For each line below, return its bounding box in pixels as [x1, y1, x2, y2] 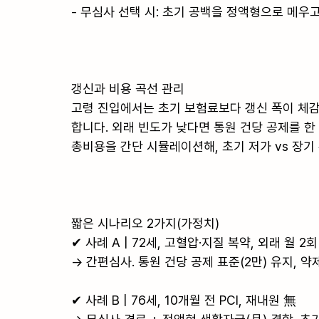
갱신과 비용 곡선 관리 [71, 80, 184, 96]
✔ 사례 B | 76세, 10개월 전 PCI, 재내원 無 [71, 292, 296, 308]
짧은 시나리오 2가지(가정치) [71, 215, 219, 231]
